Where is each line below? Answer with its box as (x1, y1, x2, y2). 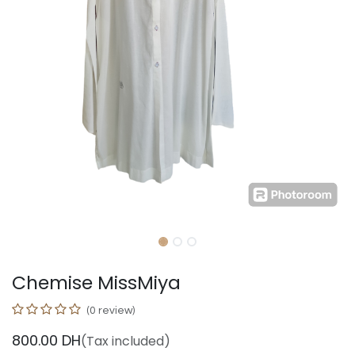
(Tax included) (81, 331, 170, 350)
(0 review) (86, 304, 135, 316)
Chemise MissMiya (12, 269, 181, 296)
